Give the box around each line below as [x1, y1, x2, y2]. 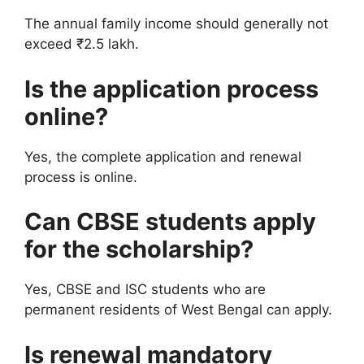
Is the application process [24, 74, 318, 103]
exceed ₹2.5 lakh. [24, 36, 139, 52]
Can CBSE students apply [24, 207, 316, 236]
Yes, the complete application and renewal [24, 148, 301, 165]
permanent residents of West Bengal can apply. [24, 301, 332, 318]
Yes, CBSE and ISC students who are [24, 281, 266, 297]
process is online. [24, 168, 137, 185]
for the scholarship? [24, 235, 253, 263]
